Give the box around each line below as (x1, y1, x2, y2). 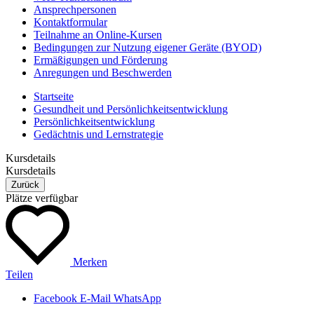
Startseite (34, 90, 74, 102)
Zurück (11, 179, 39, 190)
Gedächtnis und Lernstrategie (34, 128, 163, 140)
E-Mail (80, 292, 114, 304)
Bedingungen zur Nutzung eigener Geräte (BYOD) (34, 41, 261, 53)
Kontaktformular (34, 15, 107, 28)
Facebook (34, 292, 80, 304)
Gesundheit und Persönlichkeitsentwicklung (34, 102, 228, 115)
